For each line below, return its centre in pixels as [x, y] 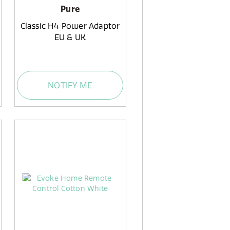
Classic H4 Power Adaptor [70, 26]
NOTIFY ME [70, 85]
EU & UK [70, 37]
